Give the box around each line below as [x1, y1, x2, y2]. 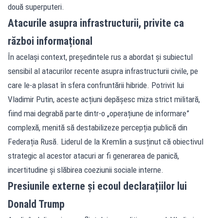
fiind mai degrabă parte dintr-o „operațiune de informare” [8, 108, 189, 118]
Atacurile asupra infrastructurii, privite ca [8, 17, 184, 29]
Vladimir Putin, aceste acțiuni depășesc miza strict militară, [8, 94, 200, 104]
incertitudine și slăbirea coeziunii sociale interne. [8, 164, 163, 175]
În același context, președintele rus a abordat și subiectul [8, 52, 193, 62]
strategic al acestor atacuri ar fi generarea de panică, [8, 150, 179, 161]
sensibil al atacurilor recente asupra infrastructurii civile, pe [8, 66, 198, 76]
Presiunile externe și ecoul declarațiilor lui [8, 180, 187, 192]
